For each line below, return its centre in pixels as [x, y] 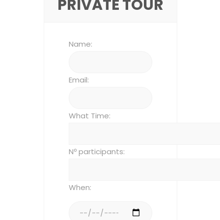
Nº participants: [97, 151]
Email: [79, 80]
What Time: [90, 115]
